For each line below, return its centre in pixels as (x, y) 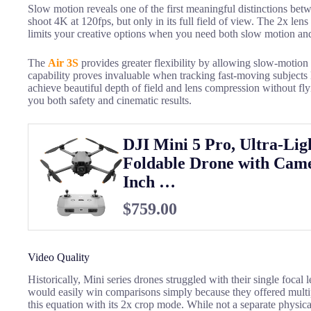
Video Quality (59, 257)
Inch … (149, 182)
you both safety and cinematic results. (110, 100)
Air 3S (63, 62)
